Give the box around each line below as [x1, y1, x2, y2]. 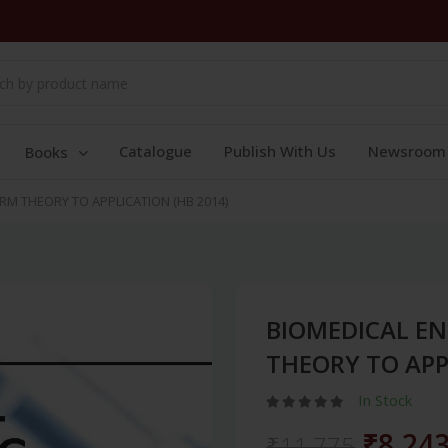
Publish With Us [224, 141, 336, 161]
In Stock [358, 390, 412, 410]
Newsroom [368, 141, 446, 161]
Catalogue [119, 141, 192, 161]
